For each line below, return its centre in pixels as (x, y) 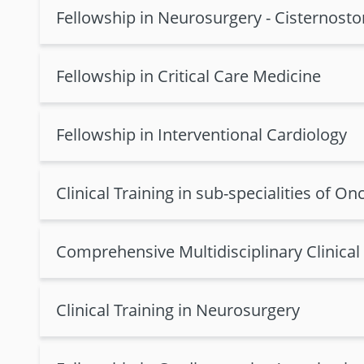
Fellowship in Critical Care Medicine (188, 76)
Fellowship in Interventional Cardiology (201, 134)
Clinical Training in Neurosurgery (178, 310)
